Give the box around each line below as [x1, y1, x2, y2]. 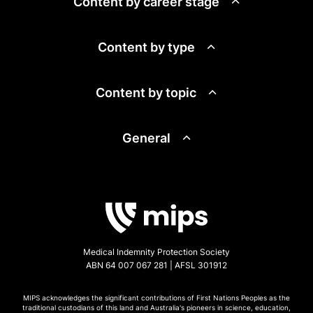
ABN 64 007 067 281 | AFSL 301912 [86, 259, 227, 270]
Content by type [97, 39, 195, 54]
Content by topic [96, 85, 196, 100]
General [122, 130, 170, 145]
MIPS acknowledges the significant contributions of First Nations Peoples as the [23, 293, 290, 302]
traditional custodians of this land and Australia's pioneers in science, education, [22, 303, 291, 312]
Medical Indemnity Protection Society [83, 246, 230, 257]
